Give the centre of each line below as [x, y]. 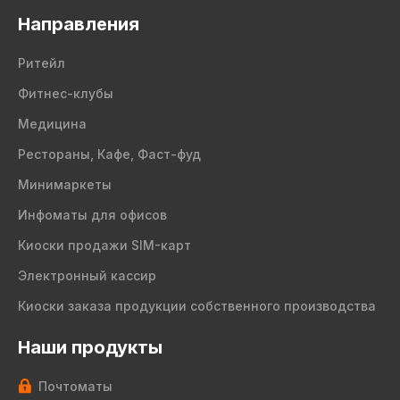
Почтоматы [75, 386]
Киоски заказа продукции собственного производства [197, 306]
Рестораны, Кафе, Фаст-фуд [109, 154]
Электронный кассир [87, 275]
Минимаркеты [65, 184]
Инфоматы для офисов [92, 215]
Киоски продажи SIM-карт [104, 245]
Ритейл [42, 63]
